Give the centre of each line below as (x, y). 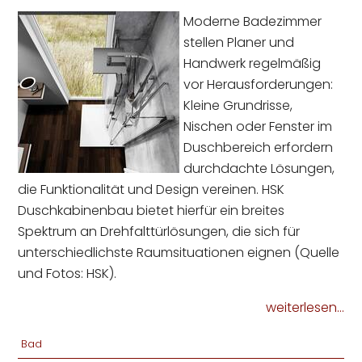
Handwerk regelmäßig (253, 64)
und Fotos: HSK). (67, 274)
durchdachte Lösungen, (259, 169)
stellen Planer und (239, 43)
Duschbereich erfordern (259, 148)
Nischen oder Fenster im (258, 127)
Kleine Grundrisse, (238, 106)
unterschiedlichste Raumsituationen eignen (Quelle (179, 253)
